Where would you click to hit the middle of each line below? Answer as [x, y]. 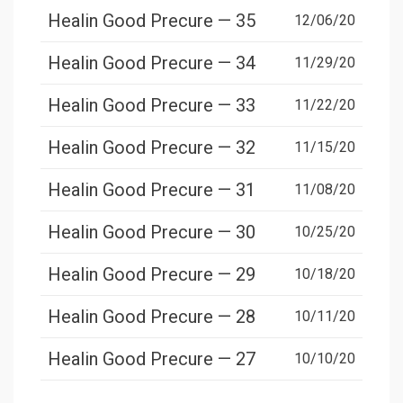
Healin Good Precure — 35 [152, 21]
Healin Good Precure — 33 [152, 106]
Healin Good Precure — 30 [152, 233]
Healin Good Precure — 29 [152, 275]
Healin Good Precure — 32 [152, 148]
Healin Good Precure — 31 [152, 190]
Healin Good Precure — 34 [152, 63]
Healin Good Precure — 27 [152, 359]
